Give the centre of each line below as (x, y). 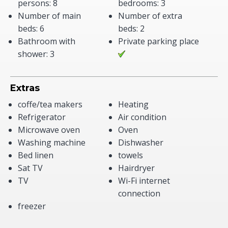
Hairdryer (136, 168)
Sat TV (30, 168)
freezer (32, 206)
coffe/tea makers (50, 104)
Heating (133, 104)
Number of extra (150, 16)
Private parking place (159, 41)
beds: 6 (31, 28)
